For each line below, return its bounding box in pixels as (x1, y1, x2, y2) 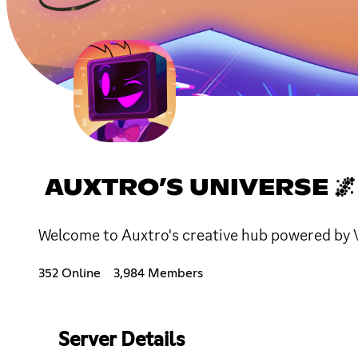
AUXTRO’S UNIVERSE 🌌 (45, 177, 356, 200)
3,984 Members (113, 266, 203, 280)
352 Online (38, 266, 101, 280)
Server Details (58, 330, 185, 350)
